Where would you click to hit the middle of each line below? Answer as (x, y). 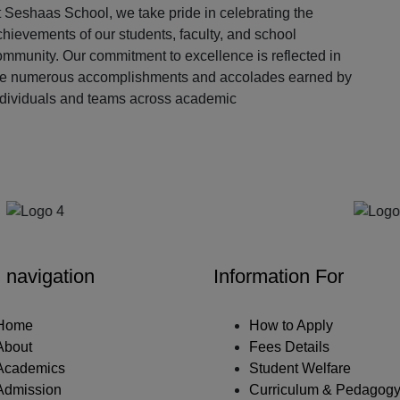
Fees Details (289, 346)
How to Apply (291, 325)
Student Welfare (300, 368)
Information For (279, 276)
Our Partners (201, 141)
